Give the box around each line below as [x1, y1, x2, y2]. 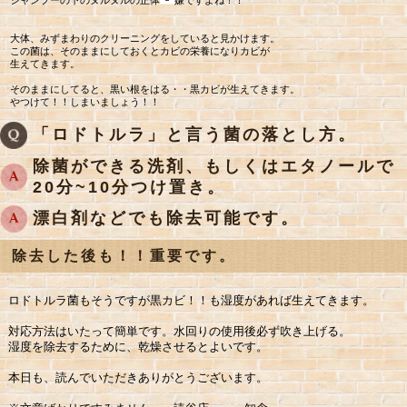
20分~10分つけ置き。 [33, 177, 226, 196]
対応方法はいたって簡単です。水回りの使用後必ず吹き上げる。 [7, 323, 351, 338]
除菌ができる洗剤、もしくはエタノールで [33, 156, 395, 175]
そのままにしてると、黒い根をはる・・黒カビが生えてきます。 [10, 83, 301, 94]
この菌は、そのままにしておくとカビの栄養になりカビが [10, 45, 271, 56]
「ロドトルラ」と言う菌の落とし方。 [33, 124, 357, 144]
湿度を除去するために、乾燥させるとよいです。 [7, 339, 268, 353]
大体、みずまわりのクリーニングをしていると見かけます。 [10, 32, 281, 44]
